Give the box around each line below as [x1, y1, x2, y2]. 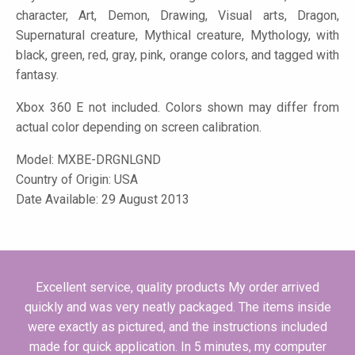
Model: [16, 152, 57, 168]
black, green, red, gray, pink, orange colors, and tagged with [16, 48, 339, 63]
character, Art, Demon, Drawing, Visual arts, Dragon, [16, 8, 339, 24]
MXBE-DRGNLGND [57, 152, 161, 168]
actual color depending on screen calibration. [16, 120, 261, 136]
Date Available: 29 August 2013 [16, 192, 189, 208]
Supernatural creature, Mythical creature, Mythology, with [16, 28, 339, 44]
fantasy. [16, 67, 59, 83]
